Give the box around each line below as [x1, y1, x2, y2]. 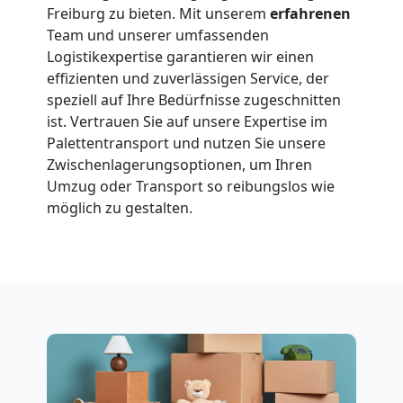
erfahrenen [270, 3, 351, 23]
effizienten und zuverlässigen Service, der [47, 67, 329, 88]
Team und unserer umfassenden [47, 24, 269, 45]
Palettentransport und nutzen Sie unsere [47, 132, 326, 153]
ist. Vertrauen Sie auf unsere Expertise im [47, 111, 327, 131]
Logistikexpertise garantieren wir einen [47, 46, 314, 67]
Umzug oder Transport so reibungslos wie [47, 175, 335, 196]
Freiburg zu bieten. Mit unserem [47, 3, 270, 23]
